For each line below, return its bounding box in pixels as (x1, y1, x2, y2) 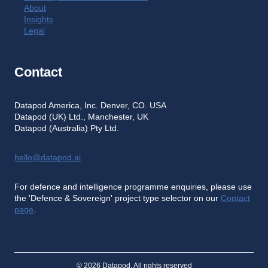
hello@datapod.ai (14, 153, 81, 163)
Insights (24, 14, 53, 24)
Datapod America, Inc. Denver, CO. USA (14, 101, 166, 111)
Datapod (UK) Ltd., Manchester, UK (14, 112, 148, 122)
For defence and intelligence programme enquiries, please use (14, 182, 252, 192)
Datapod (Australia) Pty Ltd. (14, 124, 119, 133)
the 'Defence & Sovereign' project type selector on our (14, 194, 221, 203)
